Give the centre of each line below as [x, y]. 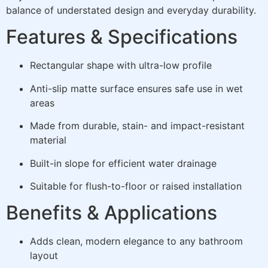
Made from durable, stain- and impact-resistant [137, 126]
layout [44, 256]
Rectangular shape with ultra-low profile [121, 66]
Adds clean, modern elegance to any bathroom [136, 241]
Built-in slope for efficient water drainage [123, 163]
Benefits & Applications [112, 213]
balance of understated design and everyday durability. [131, 10]
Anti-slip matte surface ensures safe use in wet [136, 88]
